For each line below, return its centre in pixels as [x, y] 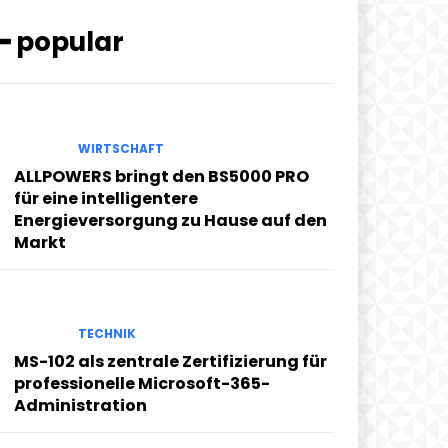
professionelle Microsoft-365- [142, 384]
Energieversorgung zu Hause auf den [170, 220]
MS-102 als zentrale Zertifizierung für [170, 362]
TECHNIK [107, 334]
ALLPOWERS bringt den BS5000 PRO [161, 176]
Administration [80, 406]
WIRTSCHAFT [121, 148]
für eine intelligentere [106, 198]
